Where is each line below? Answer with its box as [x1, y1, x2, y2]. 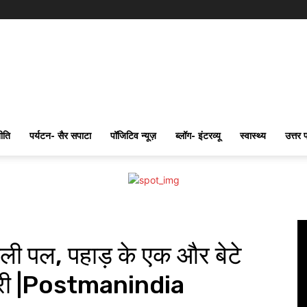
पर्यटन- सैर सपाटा [29, 129, 91, 142]
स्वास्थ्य [240, 129, 266, 142]
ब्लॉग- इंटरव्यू [175, 129, 221, 142]
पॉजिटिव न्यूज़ [110, 129, 156, 142]
